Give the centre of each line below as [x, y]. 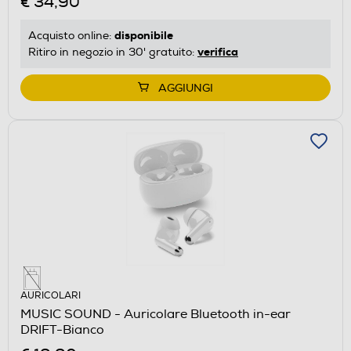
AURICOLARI [51, 295]
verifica [218, 52]
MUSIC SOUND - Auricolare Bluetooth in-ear [156, 314]
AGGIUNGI [186, 89]
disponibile [144, 36]
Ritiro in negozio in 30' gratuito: [113, 52]
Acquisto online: [71, 36]
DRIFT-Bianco [62, 329]
